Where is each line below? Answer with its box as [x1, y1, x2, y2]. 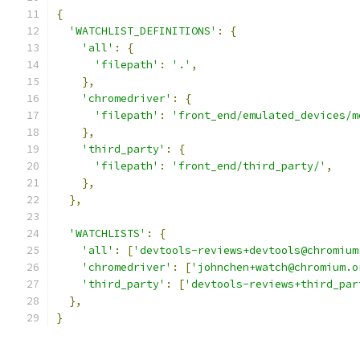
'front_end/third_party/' [172, 159, 326, 173]
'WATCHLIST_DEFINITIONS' [69, 24, 217, 38]
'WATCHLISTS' [69, 227, 146, 240]
